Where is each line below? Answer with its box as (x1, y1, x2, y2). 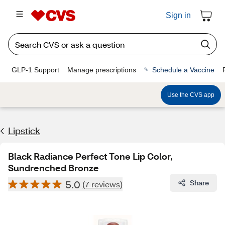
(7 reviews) (82, 179, 123, 189)
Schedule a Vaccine (152, 65, 214, 74)
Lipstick (8, 125, 40, 137)
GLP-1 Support (12, 65, 59, 74)
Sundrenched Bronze (8, 162, 99, 174)
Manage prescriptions (67, 65, 136, 74)
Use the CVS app (167, 91, 214, 98)
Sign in (166, 11, 191, 20)
